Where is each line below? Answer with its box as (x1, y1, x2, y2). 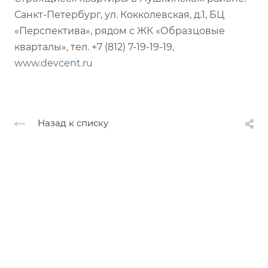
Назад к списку (38, 118, 108, 129)
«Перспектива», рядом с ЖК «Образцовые (14, 25, 225, 36)
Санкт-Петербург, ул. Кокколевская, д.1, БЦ (14, 8, 224, 20)
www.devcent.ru (14, 57, 93, 69)
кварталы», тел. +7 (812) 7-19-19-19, (14, 41, 174, 53)
